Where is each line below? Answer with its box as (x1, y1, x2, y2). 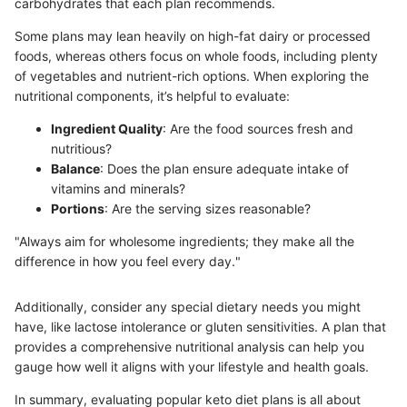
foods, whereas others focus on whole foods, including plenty (15, 47, 378, 64)
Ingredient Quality (51, 120, 163, 136)
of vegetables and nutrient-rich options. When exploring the (15, 67, 369, 84)
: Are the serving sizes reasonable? (104, 200, 311, 216)
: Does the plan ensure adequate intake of (100, 160, 349, 176)
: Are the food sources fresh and (163, 120, 353, 136)
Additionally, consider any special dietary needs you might (15, 298, 361, 314)
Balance (51, 160, 100, 176)
